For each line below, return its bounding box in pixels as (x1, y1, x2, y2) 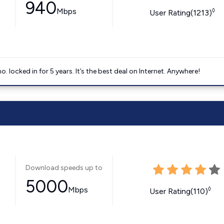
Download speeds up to (25, 163, 102, 172)
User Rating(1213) (149, 7, 212, 17)
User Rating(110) (149, 186, 208, 196)
